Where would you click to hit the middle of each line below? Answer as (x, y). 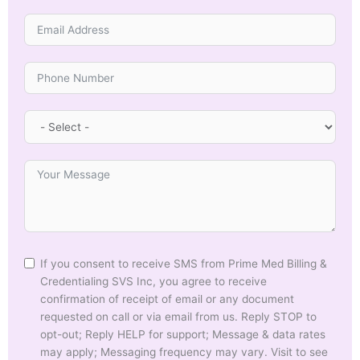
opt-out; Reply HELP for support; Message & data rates (183, 334)
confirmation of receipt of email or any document (167, 299)
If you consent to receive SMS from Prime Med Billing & (184, 263)
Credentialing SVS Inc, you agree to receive (153, 281)
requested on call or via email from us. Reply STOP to (178, 316)
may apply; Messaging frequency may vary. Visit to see (184, 352)
